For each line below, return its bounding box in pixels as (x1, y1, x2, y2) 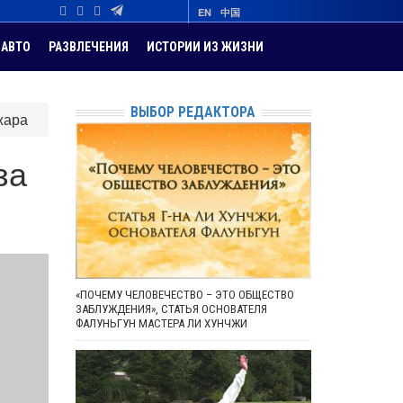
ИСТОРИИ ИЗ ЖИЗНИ (147, 40, 264, 54)
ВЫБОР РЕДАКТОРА (130, 103, 256, 121)
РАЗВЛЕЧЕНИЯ (49, 40, 129, 54)
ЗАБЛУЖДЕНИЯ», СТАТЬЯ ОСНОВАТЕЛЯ (75, 302, 267, 317)
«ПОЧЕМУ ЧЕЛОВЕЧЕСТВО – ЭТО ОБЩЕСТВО (75, 288, 294, 302)
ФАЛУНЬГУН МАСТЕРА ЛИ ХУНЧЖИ (75, 317, 247, 331)
